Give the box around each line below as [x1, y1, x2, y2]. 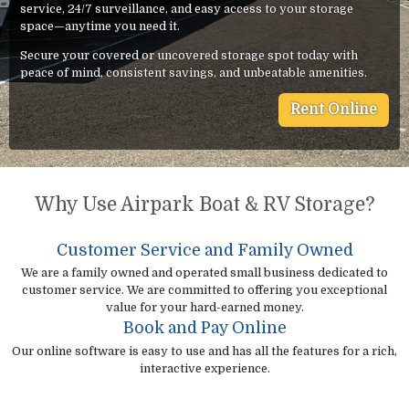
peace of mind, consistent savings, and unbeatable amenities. [20, 65, 368, 79]
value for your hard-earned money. [105, 300, 304, 315]
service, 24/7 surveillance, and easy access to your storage [20, 2, 354, 16]
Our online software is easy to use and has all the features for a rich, [12, 343, 397, 358]
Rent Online [289, 101, 377, 119]
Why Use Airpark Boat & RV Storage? [34, 193, 375, 215]
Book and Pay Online [122, 319, 287, 338]
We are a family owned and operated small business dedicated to [21, 266, 388, 280]
